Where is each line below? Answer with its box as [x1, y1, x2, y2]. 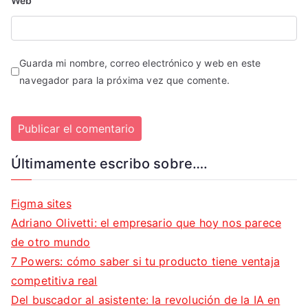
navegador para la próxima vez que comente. [19, 74, 230, 87]
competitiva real [11, 274, 98, 288]
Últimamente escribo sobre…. [11, 155, 208, 173]
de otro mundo [11, 235, 91, 250]
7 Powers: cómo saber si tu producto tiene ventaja [11, 254, 280, 269]
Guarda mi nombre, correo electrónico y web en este [19, 57, 261, 69]
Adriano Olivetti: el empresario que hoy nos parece [11, 216, 282, 230]
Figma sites [11, 197, 71, 211]
